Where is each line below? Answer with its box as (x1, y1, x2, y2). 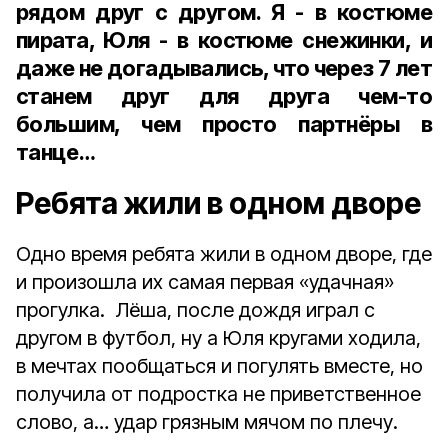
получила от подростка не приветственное (16, 382, 421, 406)
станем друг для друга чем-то (16, 83, 432, 109)
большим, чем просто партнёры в (16, 111, 432, 137)
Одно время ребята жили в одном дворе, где (16, 242, 432, 266)
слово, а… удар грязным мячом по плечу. (16, 410, 398, 434)
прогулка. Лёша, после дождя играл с (16, 298, 375, 322)
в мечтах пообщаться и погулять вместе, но (16, 354, 423, 378)
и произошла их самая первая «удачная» (16, 270, 394, 294)
